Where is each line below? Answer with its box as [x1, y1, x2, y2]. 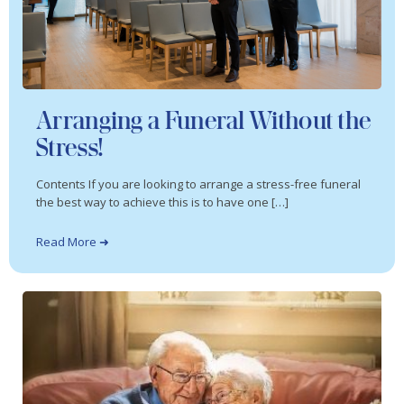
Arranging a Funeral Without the [36, 106, 372, 136]
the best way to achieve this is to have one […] [36, 194, 289, 211]
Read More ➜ [36, 233, 109, 250]
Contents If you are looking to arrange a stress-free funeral [36, 176, 361, 193]
